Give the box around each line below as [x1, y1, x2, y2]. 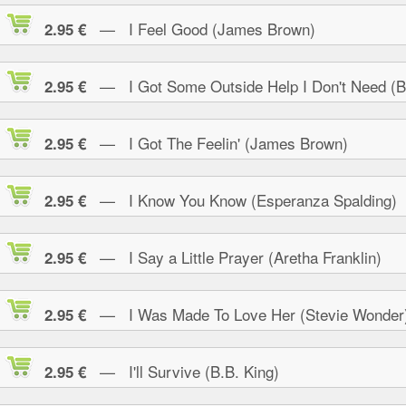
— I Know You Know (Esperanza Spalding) [86, 188, 397, 211]
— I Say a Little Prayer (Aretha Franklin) [86, 246, 382, 268]
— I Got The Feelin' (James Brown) [86, 131, 348, 154]
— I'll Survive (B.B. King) [86, 360, 279, 382]
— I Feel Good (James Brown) [86, 17, 315, 40]
